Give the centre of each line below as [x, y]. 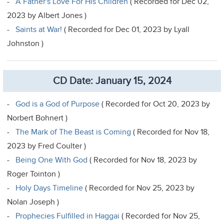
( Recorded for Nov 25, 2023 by [139, 188]
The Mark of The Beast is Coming [73, 132]
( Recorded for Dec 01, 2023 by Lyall [126, 29]
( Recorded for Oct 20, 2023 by [155, 104]
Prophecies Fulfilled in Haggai [68, 216]
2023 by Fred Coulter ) [47, 146]
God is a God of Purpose [58, 104]
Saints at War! [39, 29]
